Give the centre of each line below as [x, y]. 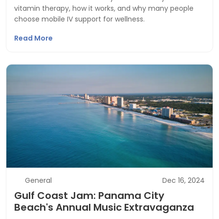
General [38, 180]
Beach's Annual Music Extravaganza [104, 207]
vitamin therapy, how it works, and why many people [104, 8]
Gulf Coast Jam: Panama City [89, 196]
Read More [34, 38]
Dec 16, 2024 [184, 180]
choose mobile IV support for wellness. [79, 19]
